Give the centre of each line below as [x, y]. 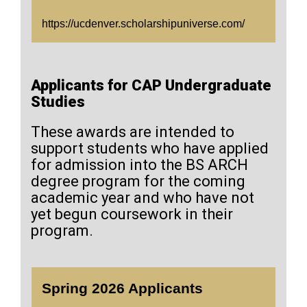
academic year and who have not [143, 198]
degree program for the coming [138, 181]
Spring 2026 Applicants [122, 288]
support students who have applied [150, 148]
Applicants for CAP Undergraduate [151, 85]
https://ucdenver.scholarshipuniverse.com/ [143, 24]
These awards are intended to [133, 132]
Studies [58, 102]
